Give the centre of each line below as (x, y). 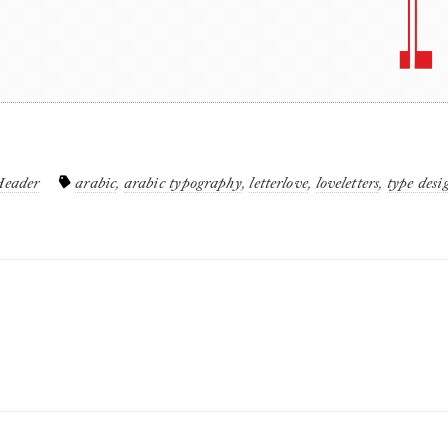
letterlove (278, 182)
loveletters (347, 182)
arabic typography (182, 182)
